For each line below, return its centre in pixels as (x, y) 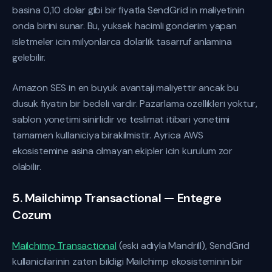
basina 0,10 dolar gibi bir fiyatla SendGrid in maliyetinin (128, 10)
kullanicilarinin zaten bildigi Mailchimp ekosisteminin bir (127, 261)
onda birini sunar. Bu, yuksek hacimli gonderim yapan (124, 26)
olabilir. (27, 167)
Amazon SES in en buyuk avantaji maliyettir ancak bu (126, 88)
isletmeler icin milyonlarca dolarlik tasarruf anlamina (122, 42)
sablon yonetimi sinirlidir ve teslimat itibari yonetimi (121, 119)
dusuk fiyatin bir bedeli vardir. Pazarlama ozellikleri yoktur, (135, 104)
